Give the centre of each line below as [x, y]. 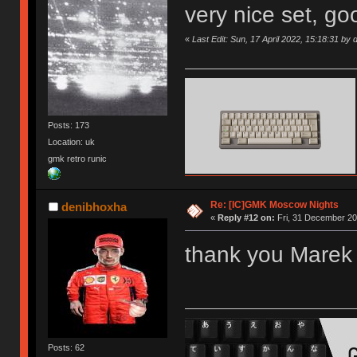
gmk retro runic [78, 159]
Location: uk [72, 141]
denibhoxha [94, 207]
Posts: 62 [67, 348]
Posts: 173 [69, 125]
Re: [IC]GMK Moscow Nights [274, 205]
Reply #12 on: [246, 218]
